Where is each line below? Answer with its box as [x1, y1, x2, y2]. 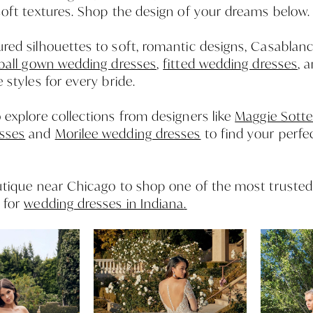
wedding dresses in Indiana [24, 195, 184, 212]
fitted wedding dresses [163, 55, 298, 73]
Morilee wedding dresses [54, 125, 201, 143]
